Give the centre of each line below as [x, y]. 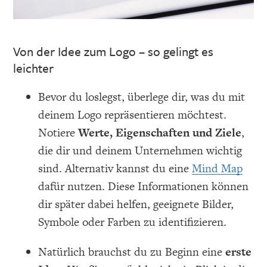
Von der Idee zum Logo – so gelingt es [114, 51]
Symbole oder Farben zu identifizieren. [133, 222]
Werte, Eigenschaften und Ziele [160, 132]
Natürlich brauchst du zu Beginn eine [132, 252]
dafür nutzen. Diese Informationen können [144, 186]
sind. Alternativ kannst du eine [115, 168]
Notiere [58, 132]
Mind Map [218, 168]
